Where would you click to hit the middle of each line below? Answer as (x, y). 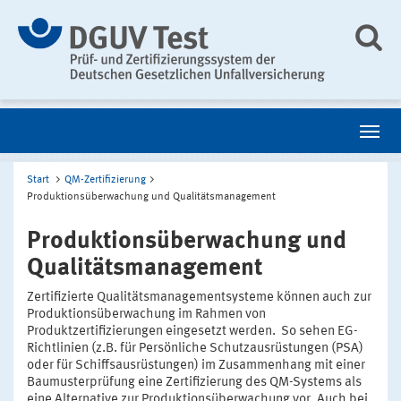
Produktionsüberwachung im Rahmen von (146, 314)
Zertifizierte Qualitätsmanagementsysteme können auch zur (199, 297)
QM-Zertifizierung (105, 179)
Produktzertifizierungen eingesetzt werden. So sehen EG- (192, 331)
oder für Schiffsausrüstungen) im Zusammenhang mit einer (196, 365)
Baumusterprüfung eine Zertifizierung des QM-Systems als (194, 382)
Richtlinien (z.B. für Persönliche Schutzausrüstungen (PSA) (195, 348)
